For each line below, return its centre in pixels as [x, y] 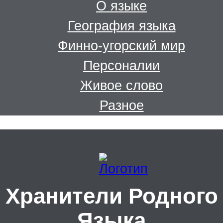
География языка [121, 26]
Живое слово [121, 86]
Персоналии [121, 66]
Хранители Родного [111, 196]
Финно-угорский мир [121, 46]
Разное [121, 106]
